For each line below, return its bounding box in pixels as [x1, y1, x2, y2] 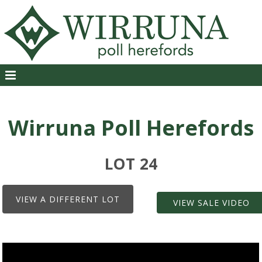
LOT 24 [104, 153, 158, 174]
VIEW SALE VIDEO [173, 197, 250, 208]
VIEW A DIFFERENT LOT [16, 194, 120, 205]
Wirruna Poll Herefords [8, 113, 254, 142]
